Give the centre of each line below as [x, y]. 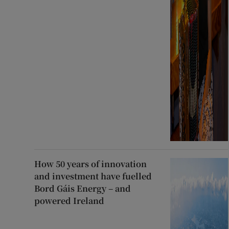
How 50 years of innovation [91, 164]
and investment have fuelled [93, 176]
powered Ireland [70, 201]
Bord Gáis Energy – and [83, 189]
